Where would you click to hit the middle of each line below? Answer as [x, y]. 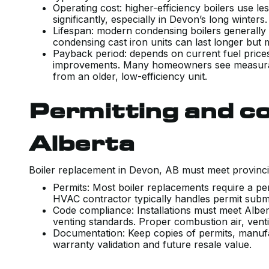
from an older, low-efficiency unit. [130, 76]
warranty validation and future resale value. [152, 244]
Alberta [82, 143]
